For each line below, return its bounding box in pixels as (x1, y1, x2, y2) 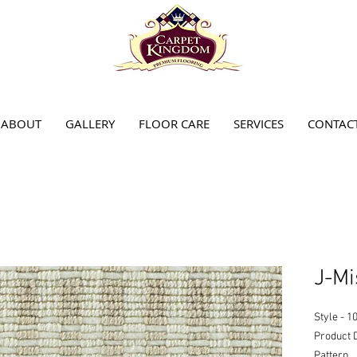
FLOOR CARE (139, 116, 210, 131)
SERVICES (233, 116, 284, 131)
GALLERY (65, 116, 115, 131)
